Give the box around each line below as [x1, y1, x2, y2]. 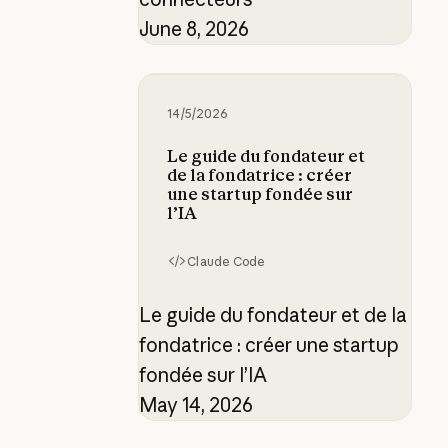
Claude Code [187, 253, 266, 269]
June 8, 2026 [138, 16, 249, 41]
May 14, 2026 [138, 392, 253, 417]
